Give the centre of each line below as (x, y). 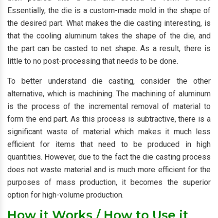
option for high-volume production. (65, 195)
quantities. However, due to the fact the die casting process (109, 157)
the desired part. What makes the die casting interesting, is (109, 23)
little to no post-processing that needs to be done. (93, 61)
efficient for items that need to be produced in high (109, 144)
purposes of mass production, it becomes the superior (109, 182)
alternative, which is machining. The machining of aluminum (109, 94)
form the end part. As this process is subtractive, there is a (109, 119)
